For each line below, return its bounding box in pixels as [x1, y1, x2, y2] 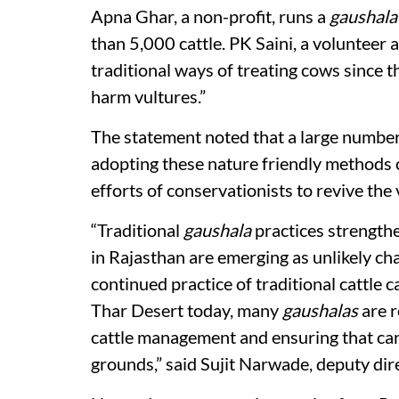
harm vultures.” [91, 85, 206, 107]
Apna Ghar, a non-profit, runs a [91, 4, 330, 27]
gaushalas [282, 298, 358, 321]
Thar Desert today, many [91, 298, 282, 321]
